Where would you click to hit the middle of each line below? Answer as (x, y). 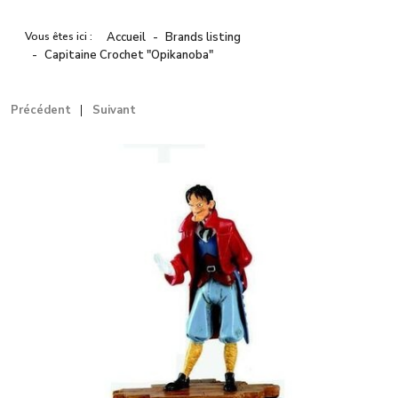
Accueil (126, 38)
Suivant (114, 111)
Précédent (41, 111)
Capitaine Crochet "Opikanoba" (129, 56)
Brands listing (203, 38)
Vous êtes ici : (61, 37)
